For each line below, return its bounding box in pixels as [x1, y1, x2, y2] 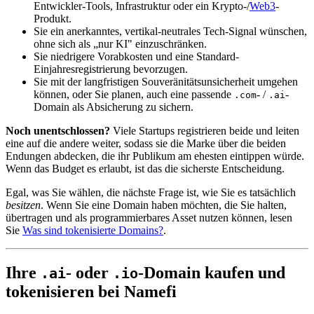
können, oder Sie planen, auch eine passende [34, 88, 234, 100]
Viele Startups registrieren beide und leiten [110, 124, 299, 137]
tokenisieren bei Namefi [6, 282, 177, 301]
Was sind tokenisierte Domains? [22, 224, 163, 236]
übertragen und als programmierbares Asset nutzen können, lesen [6, 211, 292, 224]
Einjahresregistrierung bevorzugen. [34, 62, 188, 75]
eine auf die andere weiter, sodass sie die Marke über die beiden [6, 137, 286, 149]
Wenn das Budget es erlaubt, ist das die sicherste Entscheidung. [6, 162, 285, 175]
